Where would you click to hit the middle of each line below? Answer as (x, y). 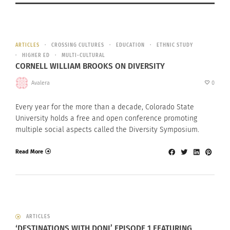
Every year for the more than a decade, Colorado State (105, 107)
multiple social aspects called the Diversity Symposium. (107, 130)
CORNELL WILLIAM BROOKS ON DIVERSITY (90, 66)
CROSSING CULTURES (78, 45)
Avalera (40, 83)
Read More (29, 151)
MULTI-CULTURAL (83, 56)
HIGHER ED (36, 56)
